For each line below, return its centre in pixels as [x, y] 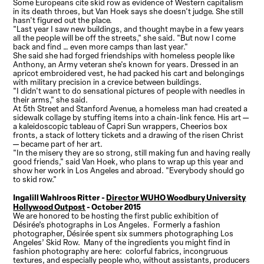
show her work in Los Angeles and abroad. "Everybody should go [129, 171]
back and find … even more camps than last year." [102, 47]
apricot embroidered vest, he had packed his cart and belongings [129, 73]
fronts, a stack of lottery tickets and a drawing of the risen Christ [128, 135]
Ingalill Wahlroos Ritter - [60, 197]
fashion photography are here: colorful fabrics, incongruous [121, 251]
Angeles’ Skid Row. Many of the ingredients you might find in [122, 242]
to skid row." [36, 179]
